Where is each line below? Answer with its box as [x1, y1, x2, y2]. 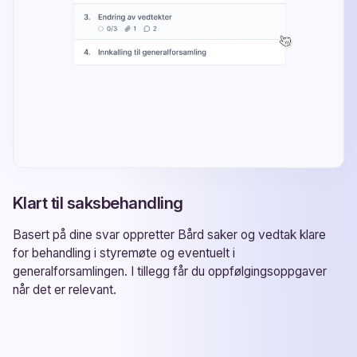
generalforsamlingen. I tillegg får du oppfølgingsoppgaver [13, 263, 327, 279]
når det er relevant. [13, 281, 116, 297]
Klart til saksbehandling [13, 192, 183, 213]
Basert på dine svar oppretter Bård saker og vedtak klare [13, 226, 326, 242]
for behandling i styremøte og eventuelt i [13, 245, 235, 261]
